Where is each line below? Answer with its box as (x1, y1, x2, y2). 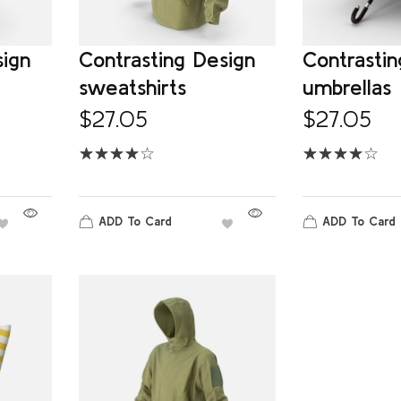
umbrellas (302, 75, 391, 100)
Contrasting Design (78, 47, 255, 73)
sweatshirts (78, 75, 186, 100)
